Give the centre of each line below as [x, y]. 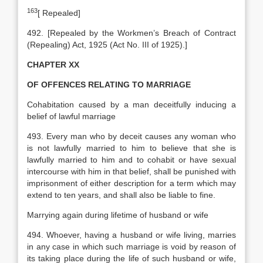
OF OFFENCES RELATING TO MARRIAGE [109, 85]
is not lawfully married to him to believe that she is [131, 148]
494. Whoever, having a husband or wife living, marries [131, 235]
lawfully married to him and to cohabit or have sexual [131, 160]
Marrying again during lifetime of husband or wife [118, 215]
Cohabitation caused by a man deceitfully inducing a [131, 104]
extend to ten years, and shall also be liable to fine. [121, 195]
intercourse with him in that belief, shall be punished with [131, 171]
